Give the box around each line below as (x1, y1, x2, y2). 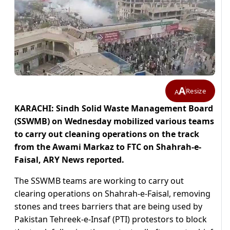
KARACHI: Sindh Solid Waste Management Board (14, 103, 213, 114)
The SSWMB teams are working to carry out (14, 175, 184, 187)
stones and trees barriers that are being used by (14, 201, 202, 213)
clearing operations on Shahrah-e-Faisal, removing (14, 188, 210, 200)
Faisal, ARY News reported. (14, 154, 124, 166)
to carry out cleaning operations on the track (14, 128, 199, 140)
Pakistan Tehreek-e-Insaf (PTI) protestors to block (14, 214, 207, 225)
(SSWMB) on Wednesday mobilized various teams (14, 116, 214, 127)
